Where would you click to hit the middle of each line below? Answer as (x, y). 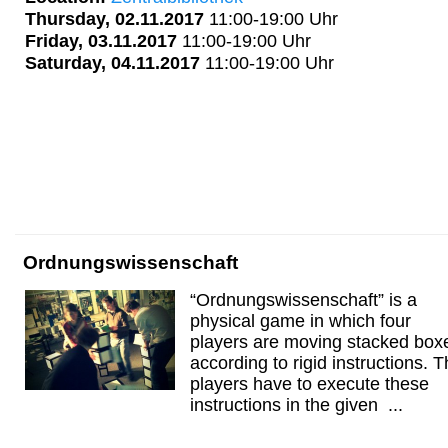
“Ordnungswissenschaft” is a (303, 299)
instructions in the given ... (296, 404)
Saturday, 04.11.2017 (112, 62)
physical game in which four (300, 320)
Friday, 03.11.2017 (101, 40)
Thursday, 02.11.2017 (114, 18)
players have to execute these (309, 383)
